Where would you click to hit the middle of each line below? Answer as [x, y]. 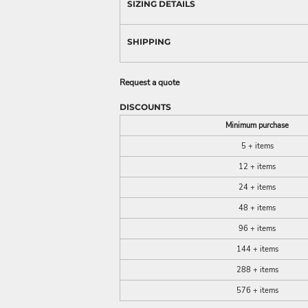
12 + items [257, 166]
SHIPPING [149, 41]
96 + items [257, 228]
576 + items [257, 290]
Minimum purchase [257, 125]
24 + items [257, 187]
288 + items [257, 269]
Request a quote [150, 82]
